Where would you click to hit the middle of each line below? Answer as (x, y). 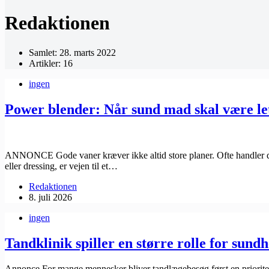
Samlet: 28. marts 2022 (72, 52)
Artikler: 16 (51, 63)
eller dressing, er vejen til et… (61, 166)
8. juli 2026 (50, 197)
